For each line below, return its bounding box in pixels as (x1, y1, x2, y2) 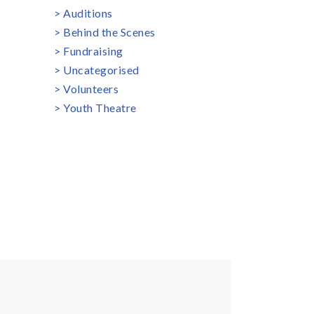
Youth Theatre (63, 101, 137, 114)
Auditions (63, 6, 113, 20)
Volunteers (63, 82, 118, 95)
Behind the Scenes (63, 25, 156, 39)
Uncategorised (63, 63, 139, 76)
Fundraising (63, 44, 123, 57)
